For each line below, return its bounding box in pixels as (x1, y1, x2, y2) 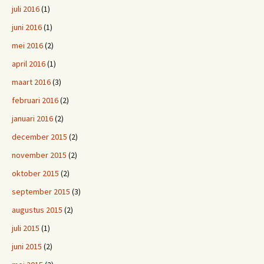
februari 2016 (12, 95, 58, 105)
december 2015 (12, 131, 67, 142)
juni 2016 (12, 22, 42, 32)
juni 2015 (12, 241, 42, 252)
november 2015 (12, 150, 67, 160)
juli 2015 (12, 223, 39, 233)
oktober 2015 (12, 168, 59, 179)
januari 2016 (12, 113, 53, 124)
